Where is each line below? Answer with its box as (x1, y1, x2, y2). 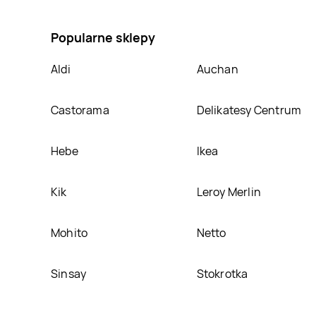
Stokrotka (196, 265, 248, 281)
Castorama (51, 102, 109, 118)
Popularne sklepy (51, 28, 155, 46)
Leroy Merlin (196, 183, 261, 200)
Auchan (196, 61, 238, 77)
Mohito (51, 224, 88, 241)
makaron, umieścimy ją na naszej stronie (51, 2, 259, 18)
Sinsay (51, 265, 87, 281)
